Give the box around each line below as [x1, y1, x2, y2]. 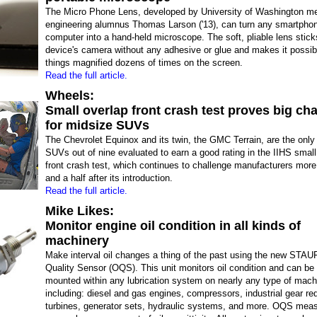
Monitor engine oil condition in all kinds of [45, 219, 301, 233]
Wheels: [45, 88, 94, 103]
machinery [45, 234, 109, 248]
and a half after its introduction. [45, 173, 173, 183]
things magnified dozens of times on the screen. [45, 57, 243, 68]
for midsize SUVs [45, 118, 149, 132]
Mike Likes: [45, 204, 114, 218]
